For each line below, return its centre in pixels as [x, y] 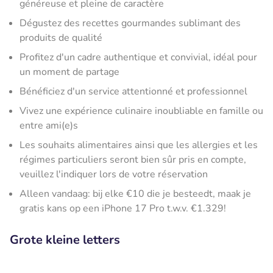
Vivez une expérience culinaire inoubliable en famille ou [141, 111]
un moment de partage [69, 72]
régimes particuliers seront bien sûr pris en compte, [133, 159]
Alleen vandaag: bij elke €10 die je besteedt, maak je [135, 193]
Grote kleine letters [65, 239]
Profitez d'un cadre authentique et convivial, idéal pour [138, 57]
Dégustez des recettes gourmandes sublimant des [130, 23]
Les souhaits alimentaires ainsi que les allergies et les [139, 145]
